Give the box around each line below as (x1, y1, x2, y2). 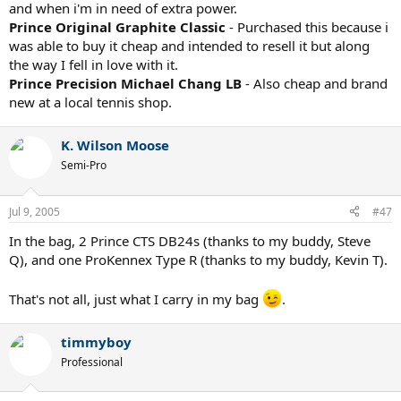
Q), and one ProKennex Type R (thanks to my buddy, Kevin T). (9, 250, 388, 269)
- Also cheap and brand (242, 74, 388, 93)
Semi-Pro (61, 158, 107, 174)
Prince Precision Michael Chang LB (9, 74, 242, 93)
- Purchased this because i (226, 18, 388, 37)
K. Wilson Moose (61, 136, 169, 155)
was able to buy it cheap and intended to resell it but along (9, 37, 370, 55)
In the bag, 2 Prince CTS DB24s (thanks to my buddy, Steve (9, 231, 371, 250)
